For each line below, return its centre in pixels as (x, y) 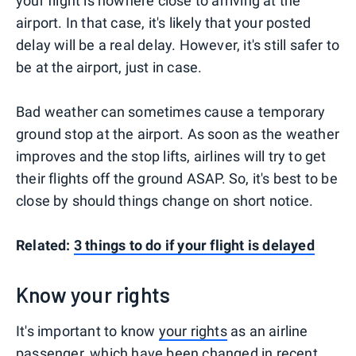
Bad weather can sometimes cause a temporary (171, 111)
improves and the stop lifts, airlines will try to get (171, 156)
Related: (45, 245)
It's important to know (87, 331)
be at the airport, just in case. (109, 67)
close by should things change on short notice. (165, 200)
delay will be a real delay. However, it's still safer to (178, 44)
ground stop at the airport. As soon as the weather (178, 133)
